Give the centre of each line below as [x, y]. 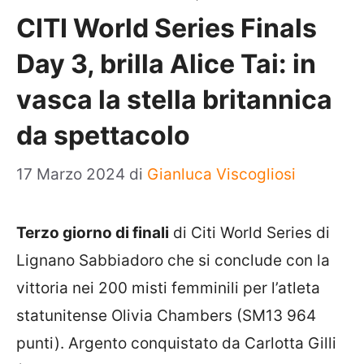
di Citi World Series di [249, 233]
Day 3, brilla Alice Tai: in [166, 63]
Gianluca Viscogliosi [221, 174]
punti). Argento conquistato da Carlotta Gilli [176, 343]
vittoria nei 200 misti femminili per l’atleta [168, 288]
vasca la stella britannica [174, 99]
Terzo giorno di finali [93, 233]
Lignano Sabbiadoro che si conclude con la [173, 260]
